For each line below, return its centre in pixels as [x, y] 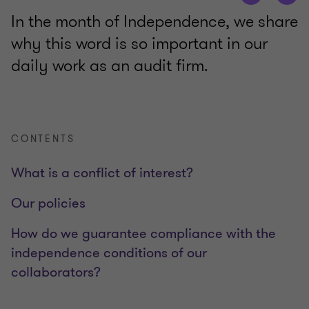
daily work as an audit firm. [110, 66]
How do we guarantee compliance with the [143, 234]
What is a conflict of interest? [102, 173]
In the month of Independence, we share [154, 22]
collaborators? [56, 272]
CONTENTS [43, 139]
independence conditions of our [109, 253]
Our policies [48, 203]
